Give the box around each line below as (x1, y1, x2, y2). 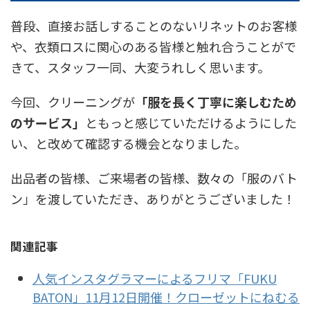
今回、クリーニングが (10, 93, 135, 111)
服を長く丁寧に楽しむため (147, 93, 297, 111)
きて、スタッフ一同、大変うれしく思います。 (10, 58, 270, 77)
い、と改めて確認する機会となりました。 (10, 134, 246, 153)
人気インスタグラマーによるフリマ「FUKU (33, 269, 277, 288)
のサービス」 (10, 113, 85, 132)
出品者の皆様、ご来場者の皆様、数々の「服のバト (10, 169, 298, 188)
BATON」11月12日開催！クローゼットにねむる (33, 288, 300, 307)
